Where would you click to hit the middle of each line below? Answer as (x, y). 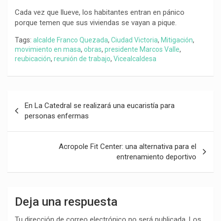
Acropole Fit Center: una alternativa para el (128, 146)
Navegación (40, 98)
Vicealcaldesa (135, 58)
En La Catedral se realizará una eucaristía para (100, 105)
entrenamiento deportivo (156, 157)
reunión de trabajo (82, 58)
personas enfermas (57, 116)
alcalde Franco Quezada (71, 40)
